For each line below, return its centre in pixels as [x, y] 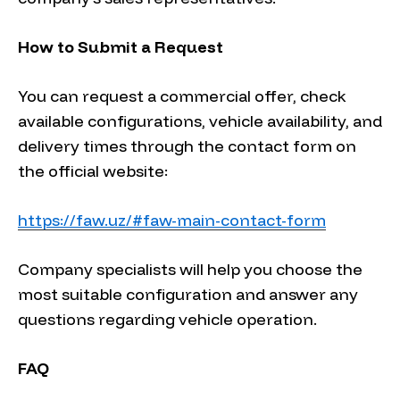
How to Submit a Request [121, 47]
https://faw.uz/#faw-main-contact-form [172, 221]
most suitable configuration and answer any [188, 295]
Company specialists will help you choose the [190, 270]
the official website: [93, 171]
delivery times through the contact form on [187, 146]
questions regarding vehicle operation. [167, 320]
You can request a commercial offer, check [182, 96]
